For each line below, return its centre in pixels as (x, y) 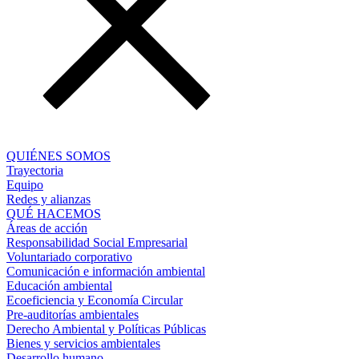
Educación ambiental (59, 286)
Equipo (25, 185)
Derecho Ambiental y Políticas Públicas (106, 329)
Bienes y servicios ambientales (83, 343)
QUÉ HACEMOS (54, 214)
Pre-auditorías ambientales (73, 315)
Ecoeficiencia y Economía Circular (95, 300)
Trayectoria (35, 170)
